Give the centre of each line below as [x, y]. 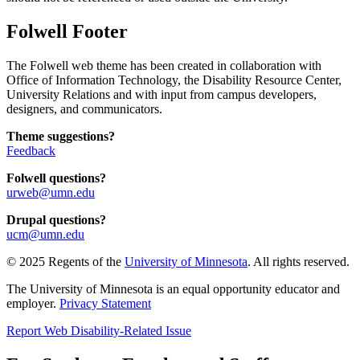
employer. [33, 303]
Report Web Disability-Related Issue [99, 330]
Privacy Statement [105, 303]
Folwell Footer [67, 31]
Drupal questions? [56, 219]
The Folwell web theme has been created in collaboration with [164, 65]
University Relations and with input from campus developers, [162, 94]
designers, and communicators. [84, 108]
